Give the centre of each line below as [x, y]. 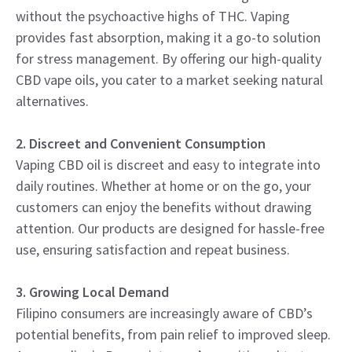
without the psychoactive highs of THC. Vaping [153, 16]
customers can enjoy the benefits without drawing [164, 207]
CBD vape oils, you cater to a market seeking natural [169, 79]
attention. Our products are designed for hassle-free [170, 228]
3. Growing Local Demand [92, 291]
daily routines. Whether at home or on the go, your [163, 185]
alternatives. [52, 101]
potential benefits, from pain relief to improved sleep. [173, 334]
